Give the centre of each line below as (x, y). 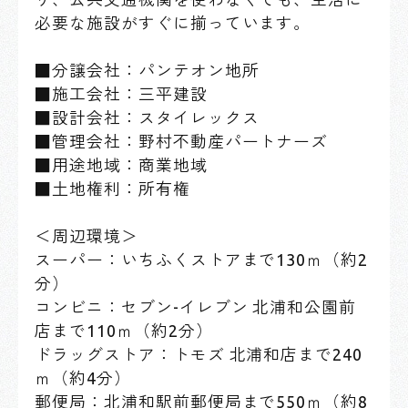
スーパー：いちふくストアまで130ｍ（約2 (202, 260)
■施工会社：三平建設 (121, 94)
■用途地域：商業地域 (121, 165)
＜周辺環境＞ (87, 236)
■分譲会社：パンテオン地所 (147, 70)
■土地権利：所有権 (112, 189)
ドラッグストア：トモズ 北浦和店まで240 (199, 354)
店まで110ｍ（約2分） (124, 331)
